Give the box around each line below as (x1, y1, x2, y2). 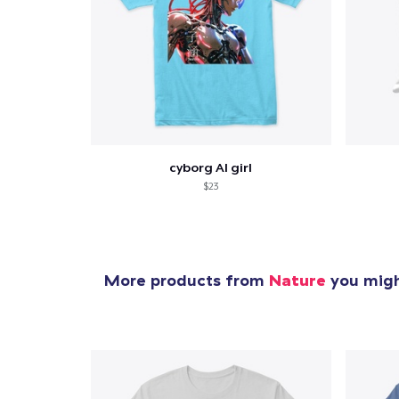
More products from (104, 269, 269, 290)
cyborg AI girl (169, 159, 253, 175)
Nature (269, 269, 326, 290)
